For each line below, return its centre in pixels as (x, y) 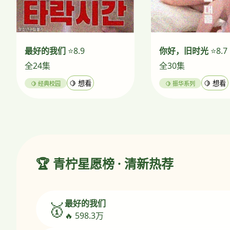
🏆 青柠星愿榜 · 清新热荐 (105, 164)
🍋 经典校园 (46, 84)
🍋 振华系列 (180, 84)
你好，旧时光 (184, 51)
